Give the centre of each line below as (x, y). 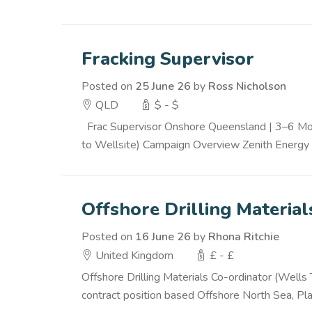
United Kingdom (133, 256)
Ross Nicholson (247, 86)
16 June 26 (163, 237)
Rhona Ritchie (244, 237)
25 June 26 (163, 86)
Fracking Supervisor (168, 59)
